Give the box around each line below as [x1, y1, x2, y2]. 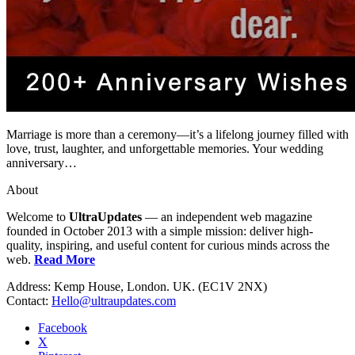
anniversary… [6, 156, 77, 170]
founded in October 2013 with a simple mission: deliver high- [6, 224, 313, 239]
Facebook [38, 321, 87, 335]
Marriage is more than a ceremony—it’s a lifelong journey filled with [6, 128, 349, 142]
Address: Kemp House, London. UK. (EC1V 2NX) [6, 280, 267, 294]
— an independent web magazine [142, 210, 312, 224]
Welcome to [6, 210, 69, 224]
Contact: [6, 294, 52, 308]
